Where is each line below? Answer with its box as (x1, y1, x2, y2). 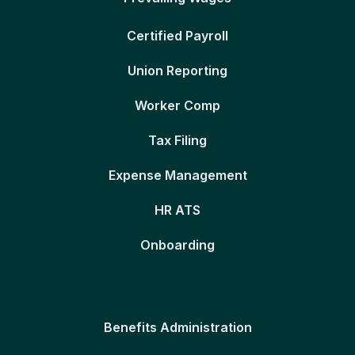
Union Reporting (128, 62, 227, 78)
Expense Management (108, 166, 247, 183)
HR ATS (155, 201, 200, 218)
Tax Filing (148, 132, 207, 148)
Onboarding (140, 236, 215, 253)
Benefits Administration (103, 319, 252, 335)
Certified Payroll (127, 27, 228, 44)
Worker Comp (135, 97, 220, 113)
